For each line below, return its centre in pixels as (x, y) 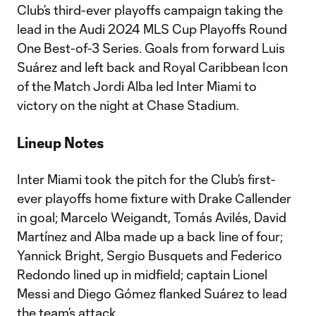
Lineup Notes (60, 142)
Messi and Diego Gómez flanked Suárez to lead (152, 293)
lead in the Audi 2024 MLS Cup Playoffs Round (152, 29)
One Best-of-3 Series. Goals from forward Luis (151, 48)
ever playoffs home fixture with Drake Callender (154, 198)
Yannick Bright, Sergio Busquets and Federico (150, 255)
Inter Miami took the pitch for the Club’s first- (146, 179)
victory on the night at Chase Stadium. (128, 105)
